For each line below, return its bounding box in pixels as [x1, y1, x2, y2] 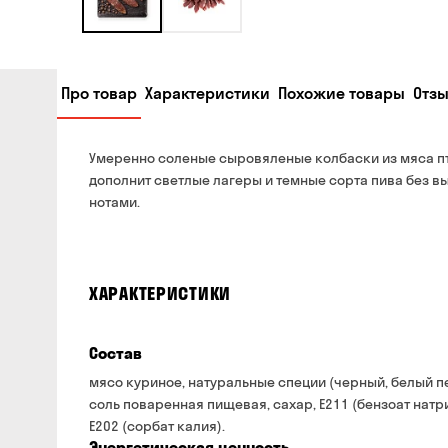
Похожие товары [278, 83, 405, 103]
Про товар [61, 83, 137, 103]
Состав [89, 343, 142, 363]
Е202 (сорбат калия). [89, 417, 225, 435]
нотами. [89, 193, 140, 211]
